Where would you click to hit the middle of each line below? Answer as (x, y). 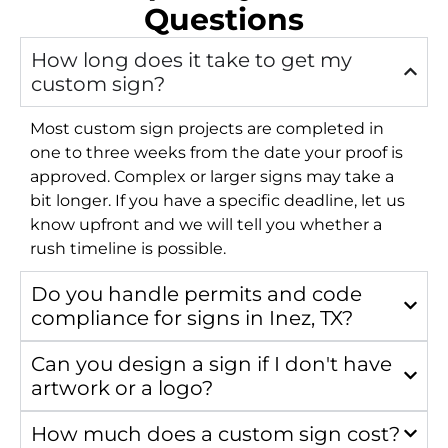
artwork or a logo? (122, 387)
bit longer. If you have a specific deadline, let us (217, 200)
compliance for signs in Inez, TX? (192, 317)
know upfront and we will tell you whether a (206, 224)
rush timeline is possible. (128, 248)
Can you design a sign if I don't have (211, 363)
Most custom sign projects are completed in (207, 128)
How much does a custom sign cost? (215, 433)
